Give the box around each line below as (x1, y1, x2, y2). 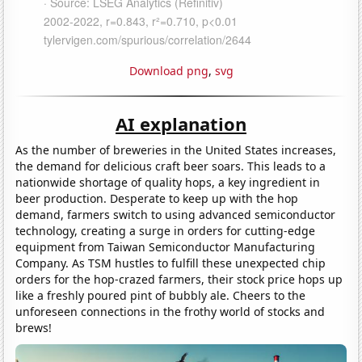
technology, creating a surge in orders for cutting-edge (15, 222, 316, 238)
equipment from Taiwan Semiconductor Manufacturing (15, 238, 316, 255)
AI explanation (116, 111, 246, 136)
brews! (15, 319, 53, 335)
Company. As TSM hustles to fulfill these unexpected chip (15, 255, 326, 271)
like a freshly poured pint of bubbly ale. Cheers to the (15, 287, 306, 303)
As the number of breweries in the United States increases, (15, 141, 337, 158)
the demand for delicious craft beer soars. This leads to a (15, 158, 326, 174)
